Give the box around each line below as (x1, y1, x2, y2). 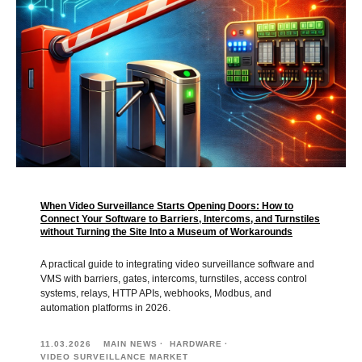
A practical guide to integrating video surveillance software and (40, 258, 314, 270)
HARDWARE (170, 339, 222, 348)
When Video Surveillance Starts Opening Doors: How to (40, 200, 293, 212)
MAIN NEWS (103, 339, 158, 348)
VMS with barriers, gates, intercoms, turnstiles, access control (40, 272, 307, 284)
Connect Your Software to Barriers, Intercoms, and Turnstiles (40, 213, 320, 225)
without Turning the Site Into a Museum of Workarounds (40, 225, 293, 238)
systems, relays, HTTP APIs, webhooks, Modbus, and (40, 287, 271, 299)
